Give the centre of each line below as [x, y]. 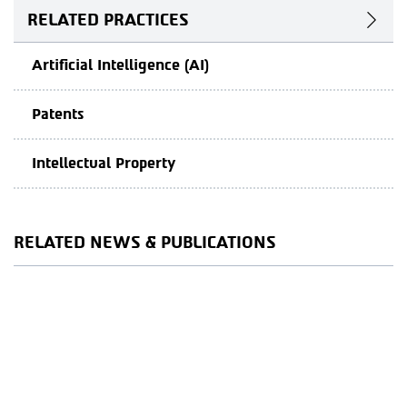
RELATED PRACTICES [108, 20]
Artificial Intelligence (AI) [120, 65]
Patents [58, 114]
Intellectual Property [104, 163]
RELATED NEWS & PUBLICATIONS [145, 243]
